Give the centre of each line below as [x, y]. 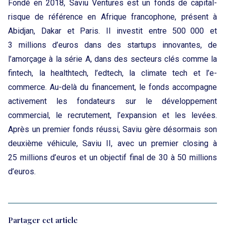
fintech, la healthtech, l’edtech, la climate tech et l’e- [113, 73]
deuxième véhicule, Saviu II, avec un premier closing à [113, 144]
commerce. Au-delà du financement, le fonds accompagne [113, 87]
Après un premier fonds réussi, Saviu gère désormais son [113, 130]
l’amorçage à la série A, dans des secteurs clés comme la [113, 59]
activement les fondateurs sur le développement [113, 101]
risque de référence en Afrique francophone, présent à [113, 17]
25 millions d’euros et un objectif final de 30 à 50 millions [113, 158]
